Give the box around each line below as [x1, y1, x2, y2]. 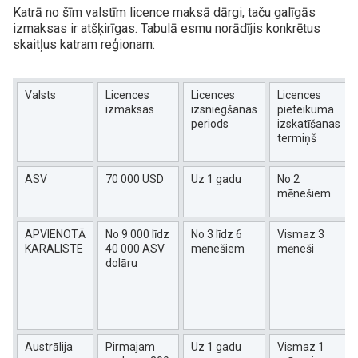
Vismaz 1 [277, 340, 324, 353]
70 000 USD [105, 172, 164, 185]
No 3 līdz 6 [191, 227, 242, 241]
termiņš [277, 131, 316, 145]
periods [191, 117, 229, 130]
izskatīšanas [277, 117, 340, 130]
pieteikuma [277, 102, 334, 116]
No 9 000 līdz [105, 227, 169, 241]
